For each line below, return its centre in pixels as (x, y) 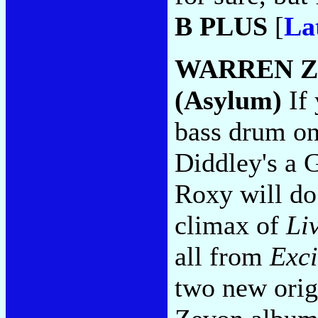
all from (222, 256)
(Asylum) (228, 100)
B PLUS (221, 26)
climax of (230, 225)
